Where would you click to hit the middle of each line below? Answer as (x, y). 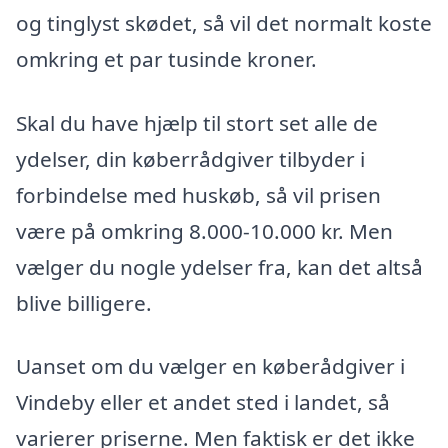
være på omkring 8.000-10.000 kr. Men (204, 230)
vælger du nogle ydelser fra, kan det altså (219, 266)
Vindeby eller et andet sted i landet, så (203, 402)
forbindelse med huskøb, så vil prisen (198, 194)
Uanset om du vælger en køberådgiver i (210, 366)
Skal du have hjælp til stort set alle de (197, 122)
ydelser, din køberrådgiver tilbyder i (190, 158)
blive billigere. (84, 302)
